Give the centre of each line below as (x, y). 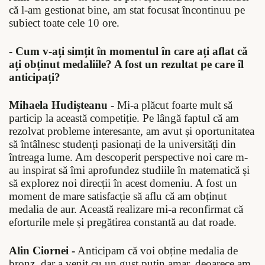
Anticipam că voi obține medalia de (156, 251)
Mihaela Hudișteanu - (62, 105)
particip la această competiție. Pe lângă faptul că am (124, 118)
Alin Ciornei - (42, 251)
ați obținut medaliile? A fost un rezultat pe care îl (126, 64)
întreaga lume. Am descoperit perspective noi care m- (128, 157)
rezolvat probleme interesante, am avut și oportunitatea (132, 131)
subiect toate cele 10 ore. (64, 23)
